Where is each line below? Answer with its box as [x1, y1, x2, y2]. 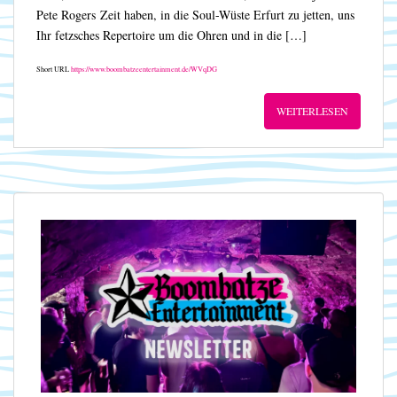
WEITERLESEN [276, 104, 348, 118]
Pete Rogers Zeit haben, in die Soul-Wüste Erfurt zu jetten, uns [36, 6, 354, 23]
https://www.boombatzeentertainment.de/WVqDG [71, 64, 217, 74]
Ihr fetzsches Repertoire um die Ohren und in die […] [36, 27, 307, 43]
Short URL [36, 64, 71, 74]
